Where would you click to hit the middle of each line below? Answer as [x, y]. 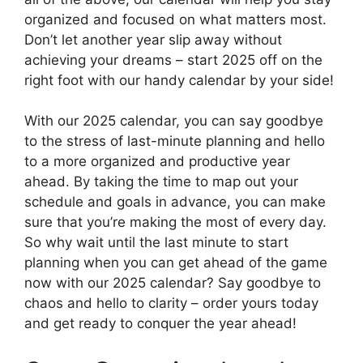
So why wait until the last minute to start [156, 243]
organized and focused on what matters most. [175, 19]
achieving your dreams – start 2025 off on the [173, 60]
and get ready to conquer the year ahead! [160, 324]
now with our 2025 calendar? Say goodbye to [173, 283]
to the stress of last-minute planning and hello [175, 141]
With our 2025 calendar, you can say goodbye [174, 121]
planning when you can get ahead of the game [176, 263]
